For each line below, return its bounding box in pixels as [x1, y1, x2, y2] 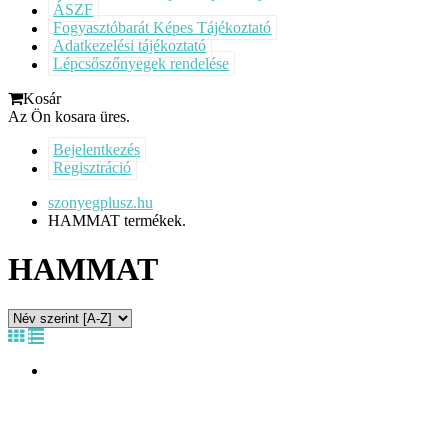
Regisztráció [53, 159, 132, 177]
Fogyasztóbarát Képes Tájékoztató [53, 19, 272, 37]
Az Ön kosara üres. [8, 107, 130, 125]
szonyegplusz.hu [48, 193, 153, 211]
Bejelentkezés [53, 141, 141, 159]
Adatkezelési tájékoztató [53, 37, 207, 55]
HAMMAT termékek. [48, 211, 186, 229]
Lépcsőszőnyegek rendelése [53, 55, 230, 73]
